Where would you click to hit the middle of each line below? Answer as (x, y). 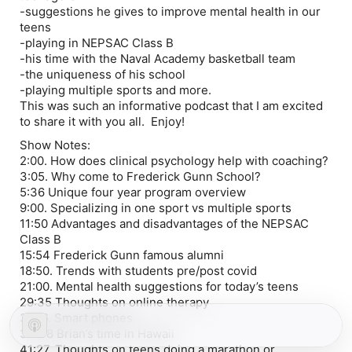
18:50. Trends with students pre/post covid (138, 271)
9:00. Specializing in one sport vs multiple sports (156, 208)
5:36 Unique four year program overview (133, 192)
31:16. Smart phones (76, 318)
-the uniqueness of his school (103, 74)
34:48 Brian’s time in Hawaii (97, 334)
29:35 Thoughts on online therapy (114, 302)
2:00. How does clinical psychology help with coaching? (174, 161)
